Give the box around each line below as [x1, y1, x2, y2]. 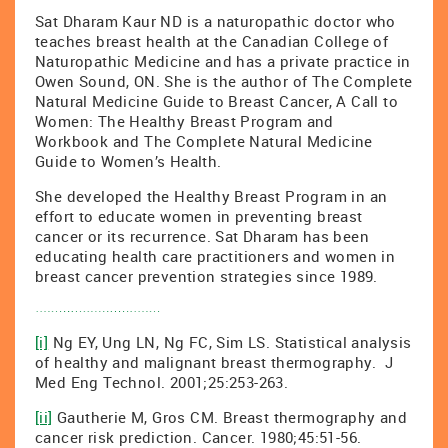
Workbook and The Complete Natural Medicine [35, 131, 373, 151]
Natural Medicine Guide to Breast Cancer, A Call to [35, 91, 398, 111]
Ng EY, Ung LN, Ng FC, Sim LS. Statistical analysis [48, 332, 412, 352]
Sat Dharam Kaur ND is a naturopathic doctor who [35, 11, 396, 31]
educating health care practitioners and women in [35, 246, 396, 266]
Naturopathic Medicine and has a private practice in [35, 51, 411, 71]
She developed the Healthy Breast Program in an [35, 186, 388, 206]
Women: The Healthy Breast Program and [35, 111, 334, 131]
